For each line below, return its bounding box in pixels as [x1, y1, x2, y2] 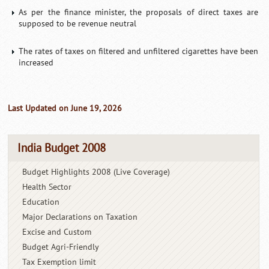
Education [22, 196, 60, 207]
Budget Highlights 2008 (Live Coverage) [22, 166, 171, 177]
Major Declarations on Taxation [22, 211, 138, 222]
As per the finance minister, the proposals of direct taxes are [19, 7, 259, 17]
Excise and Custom [22, 226, 92, 237]
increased [19, 57, 54, 68]
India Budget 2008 [17, 141, 106, 155]
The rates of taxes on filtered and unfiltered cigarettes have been [19, 46, 259, 56]
